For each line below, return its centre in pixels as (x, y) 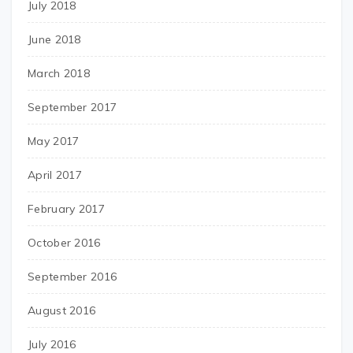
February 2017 (66, 209)
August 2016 (62, 310)
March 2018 (59, 73)
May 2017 (54, 141)
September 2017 (72, 107)
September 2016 (72, 277)
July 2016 (52, 344)
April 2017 (55, 175)
